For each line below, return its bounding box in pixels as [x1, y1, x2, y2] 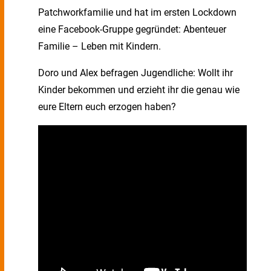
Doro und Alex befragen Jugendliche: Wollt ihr [38, 67, 233, 79]
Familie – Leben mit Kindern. [38, 41, 161, 52]
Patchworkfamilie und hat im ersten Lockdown [38, 7, 237, 18]
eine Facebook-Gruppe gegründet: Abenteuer [38, 24, 226, 35]
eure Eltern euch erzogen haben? [38, 101, 176, 113]
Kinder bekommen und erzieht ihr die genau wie [38, 84, 240, 96]
